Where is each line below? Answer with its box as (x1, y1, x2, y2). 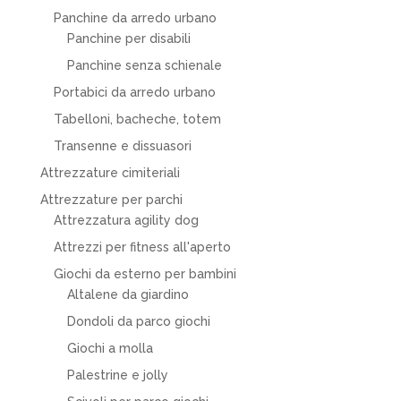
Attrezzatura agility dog (53, 212, 199, 227)
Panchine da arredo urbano (53, 10, 217, 25)
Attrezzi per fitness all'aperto (53, 239, 231, 254)
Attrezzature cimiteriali (39, 165, 180, 180)
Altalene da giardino (66, 286, 189, 302)
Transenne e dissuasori (53, 138, 192, 153)
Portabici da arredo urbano (53, 84, 216, 99)
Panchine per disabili (66, 30, 191, 46)
